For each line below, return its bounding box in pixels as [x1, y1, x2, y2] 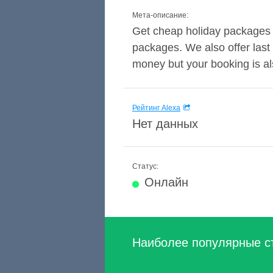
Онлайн [144, 175, 188, 189]
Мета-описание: [132, 11, 188, 19]
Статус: [132, 162, 158, 171]
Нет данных [132, 117, 198, 130]
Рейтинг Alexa [132, 104, 180, 112]
